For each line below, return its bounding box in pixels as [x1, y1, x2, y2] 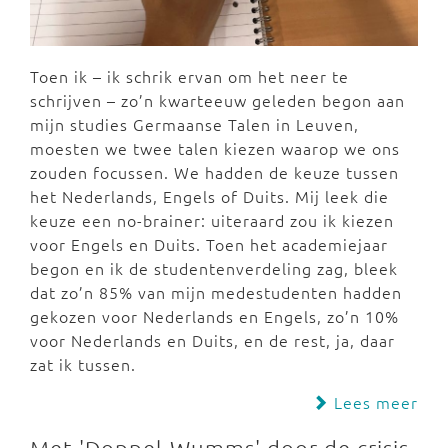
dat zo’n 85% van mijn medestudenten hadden [30, 281, 402, 304]
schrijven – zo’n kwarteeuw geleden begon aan [30, 89, 405, 112]
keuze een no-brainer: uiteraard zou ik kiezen [30, 209, 394, 232]
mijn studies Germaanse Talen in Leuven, [30, 113, 359, 136]
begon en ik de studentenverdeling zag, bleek [30, 257, 398, 280]
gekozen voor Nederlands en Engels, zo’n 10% [30, 305, 399, 328]
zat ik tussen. [30, 353, 136, 376]
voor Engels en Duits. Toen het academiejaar [30, 233, 388, 256]
